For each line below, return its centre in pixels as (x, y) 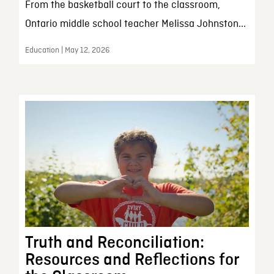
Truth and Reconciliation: (114, 243)
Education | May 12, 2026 (67, 51)
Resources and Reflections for (131, 260)
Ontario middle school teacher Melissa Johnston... (135, 24)
